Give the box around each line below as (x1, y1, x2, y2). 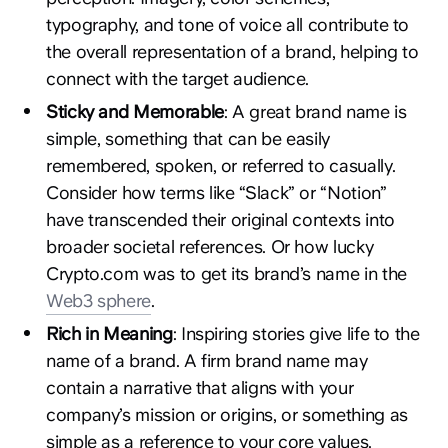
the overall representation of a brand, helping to (46, 40, 419, 62)
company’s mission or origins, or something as (46, 403, 408, 425)
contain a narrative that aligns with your (46, 376, 354, 398)
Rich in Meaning (46, 322, 173, 344)
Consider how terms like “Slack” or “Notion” (46, 181, 387, 203)
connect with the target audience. (46, 67, 310, 89)
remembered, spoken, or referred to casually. (46, 154, 396, 176)
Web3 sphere (46, 289, 152, 311)
